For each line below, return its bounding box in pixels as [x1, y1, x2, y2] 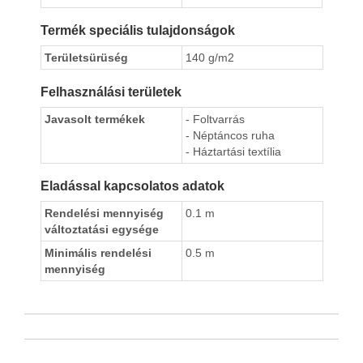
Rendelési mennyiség [45, 207, 164, 220]
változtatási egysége [45, 223, 159, 237]
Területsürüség [45, 51, 128, 65]
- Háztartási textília [186, 145, 281, 159]
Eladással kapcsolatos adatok [41, 179, 224, 194]
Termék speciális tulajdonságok [41, 23, 235, 38]
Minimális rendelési [45, 246, 152, 260]
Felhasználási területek [41, 85, 181, 100]
